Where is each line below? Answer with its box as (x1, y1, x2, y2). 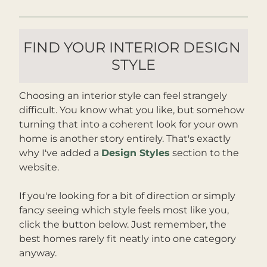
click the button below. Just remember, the (19, 219, 226, 230)
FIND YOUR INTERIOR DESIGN (23, 39, 241, 56)
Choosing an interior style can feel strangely (19, 90, 227, 101)
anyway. (19, 247, 57, 259)
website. (19, 162, 61, 173)
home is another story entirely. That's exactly (19, 133, 231, 144)
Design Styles (101, 147, 170, 159)
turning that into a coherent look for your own (19, 119, 238, 130)
